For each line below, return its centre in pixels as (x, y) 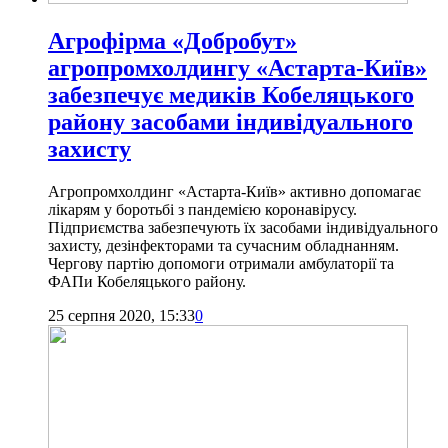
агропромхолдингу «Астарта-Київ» (237, 68)
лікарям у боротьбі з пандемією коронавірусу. (202, 210)
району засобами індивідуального (230, 122)
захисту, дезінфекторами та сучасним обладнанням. (223, 246)
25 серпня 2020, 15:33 (121, 316)
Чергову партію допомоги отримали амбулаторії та (221, 264)
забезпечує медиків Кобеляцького (231, 95)
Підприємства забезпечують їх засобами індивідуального (243, 228)
